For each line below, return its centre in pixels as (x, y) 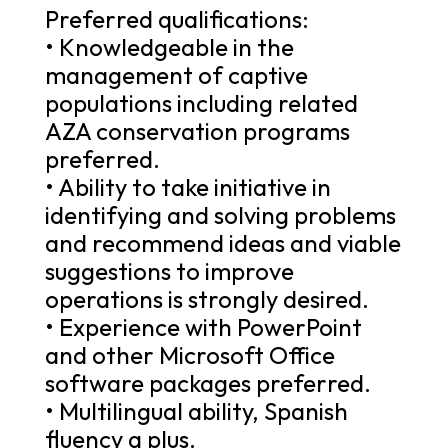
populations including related (201, 102)
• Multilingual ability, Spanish (196, 410)
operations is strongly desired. (206, 298)
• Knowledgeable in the (169, 46)
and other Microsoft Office (189, 354)
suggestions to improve (169, 270)
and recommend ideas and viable (222, 242)
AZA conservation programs (197, 130)
